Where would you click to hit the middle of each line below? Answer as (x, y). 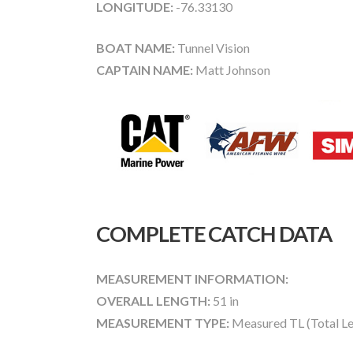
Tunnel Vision (212, 48)
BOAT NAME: (136, 48)
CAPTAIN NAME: (145, 70)
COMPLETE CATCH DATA (214, 233)
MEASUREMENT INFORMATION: (192, 278)
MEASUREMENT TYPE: (163, 322)
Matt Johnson (232, 70)
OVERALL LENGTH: (153, 300)
